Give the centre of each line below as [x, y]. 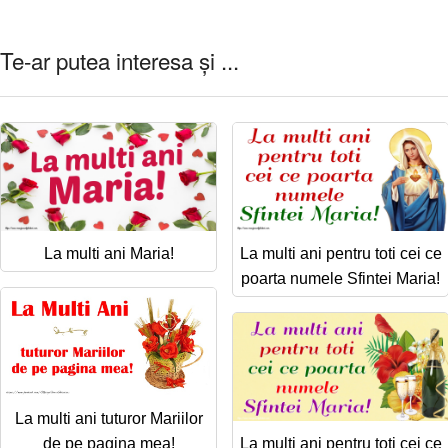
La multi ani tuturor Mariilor [108, 418]
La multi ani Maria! [108, 253]
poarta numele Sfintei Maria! [340, 278]
